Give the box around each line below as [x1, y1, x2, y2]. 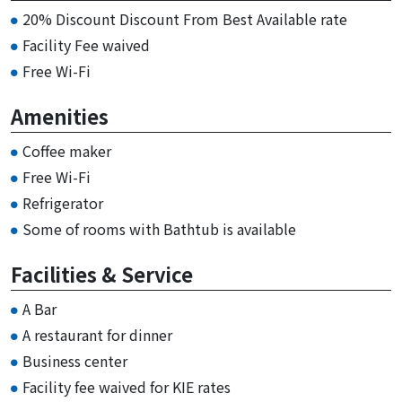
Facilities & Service [11, 259, 193, 289]
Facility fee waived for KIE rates [22, 376, 231, 398]
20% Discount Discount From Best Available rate [22, 8, 347, 31]
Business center [22, 350, 127, 372]
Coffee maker [22, 140, 111, 162]
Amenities [11, 101, 109, 131]
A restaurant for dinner [22, 324, 172, 346]
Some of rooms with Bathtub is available [22, 218, 296, 240]
